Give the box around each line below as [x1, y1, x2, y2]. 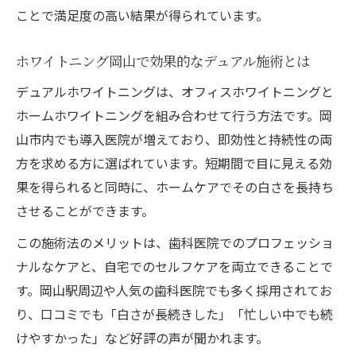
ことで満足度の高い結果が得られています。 [16, 5, 269, 25]
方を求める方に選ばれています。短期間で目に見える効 [16, 153, 332, 172]
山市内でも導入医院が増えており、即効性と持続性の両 [16, 129, 332, 149]
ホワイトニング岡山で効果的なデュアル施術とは [16, 50, 310, 71]
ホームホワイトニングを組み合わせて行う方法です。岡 [16, 105, 332, 125]
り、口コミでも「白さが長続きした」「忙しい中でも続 [16, 304, 333, 323]
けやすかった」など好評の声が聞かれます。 [16, 327, 269, 347]
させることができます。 [16, 200, 154, 220]
